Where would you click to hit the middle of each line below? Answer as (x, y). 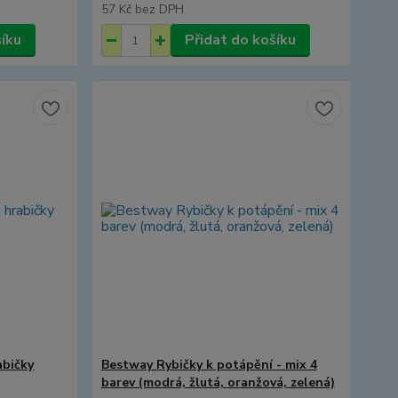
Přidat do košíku (240, 40)
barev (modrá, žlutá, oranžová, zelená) (218, 382)
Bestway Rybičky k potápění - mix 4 (209, 365)
